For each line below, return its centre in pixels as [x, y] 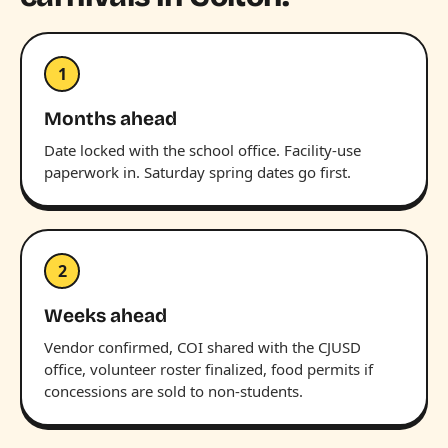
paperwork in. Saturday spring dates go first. [197, 171]
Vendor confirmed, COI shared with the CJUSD [202, 346]
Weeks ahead [105, 315]
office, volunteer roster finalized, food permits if [208, 368]
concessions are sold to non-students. [173, 390]
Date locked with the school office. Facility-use [202, 149]
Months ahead [110, 118]
